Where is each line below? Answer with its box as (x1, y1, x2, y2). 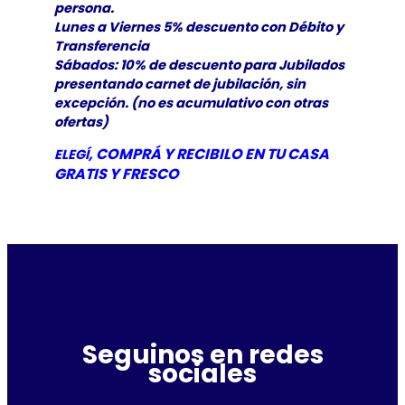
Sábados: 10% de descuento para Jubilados (53, 55, 344, 74)
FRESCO (121, 164, 179, 185)
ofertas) (53, 112, 108, 131)
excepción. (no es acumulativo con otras (53, 93, 328, 112)
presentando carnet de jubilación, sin (53, 74, 306, 93)
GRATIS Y (53, 164, 122, 185)
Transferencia (53, 36, 149, 55)
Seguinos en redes (81, 336, 324, 372)
